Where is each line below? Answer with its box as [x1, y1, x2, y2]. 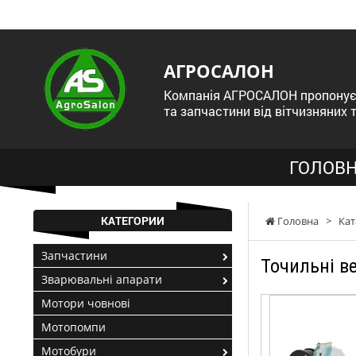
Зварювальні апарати [41, 272, 162, 287]
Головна [275, 214, 319, 228]
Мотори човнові [41, 296, 130, 311]
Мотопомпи [41, 319, 106, 335]
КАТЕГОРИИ [101, 213, 164, 228]
